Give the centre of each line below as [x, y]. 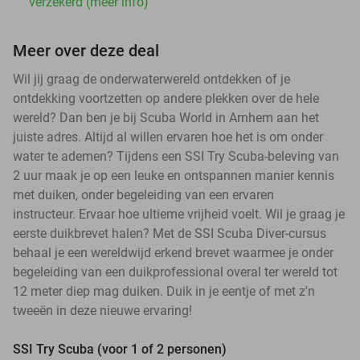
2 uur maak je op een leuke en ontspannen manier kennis [174, 175]
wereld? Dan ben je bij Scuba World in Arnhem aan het [166, 117]
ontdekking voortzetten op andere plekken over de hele [166, 98]
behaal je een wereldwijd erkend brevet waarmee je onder [173, 252]
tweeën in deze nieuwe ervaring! [102, 310]
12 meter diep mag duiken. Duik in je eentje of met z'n [164, 291]
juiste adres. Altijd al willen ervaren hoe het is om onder [168, 137]
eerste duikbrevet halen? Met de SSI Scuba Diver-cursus [170, 233]
